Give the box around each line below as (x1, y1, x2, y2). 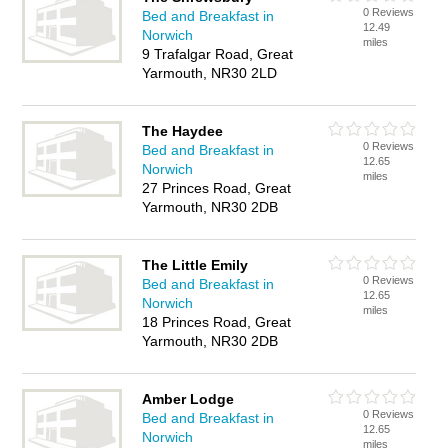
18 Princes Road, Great (142, 314, 292, 330)
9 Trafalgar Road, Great (142, 46, 294, 62)
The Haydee (142, 123, 224, 139)
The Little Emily (142, 257, 249, 273)
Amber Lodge (142, 391, 235, 407)
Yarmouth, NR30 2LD (142, 65, 278, 81)
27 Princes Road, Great (142, 180, 292, 196)
